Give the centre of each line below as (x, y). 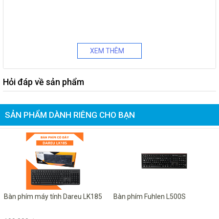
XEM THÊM (107, 51)
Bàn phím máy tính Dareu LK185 (53, 197)
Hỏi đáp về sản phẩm (44, 82)
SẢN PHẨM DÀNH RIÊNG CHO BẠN (70, 115)
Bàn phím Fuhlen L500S (150, 197)
